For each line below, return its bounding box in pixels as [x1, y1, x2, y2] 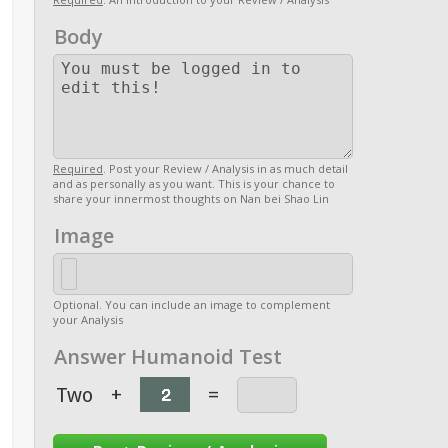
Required [53, 161, 103, 176]
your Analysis [53, 312, 123, 327]
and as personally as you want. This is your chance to [53, 176, 335, 191]
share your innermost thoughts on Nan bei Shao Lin [53, 191, 329, 206]
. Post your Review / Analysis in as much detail [103, 161, 348, 176]
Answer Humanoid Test [54, 343, 282, 370]
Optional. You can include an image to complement [53, 297, 330, 312]
